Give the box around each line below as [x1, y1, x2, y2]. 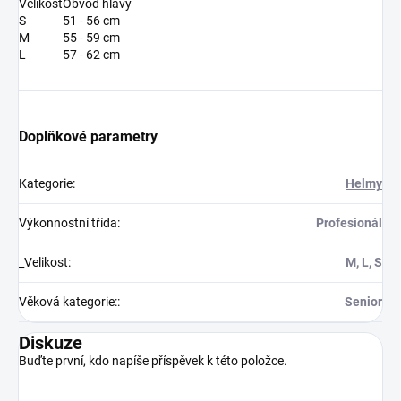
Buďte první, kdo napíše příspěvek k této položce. [19, 354, 287, 369]
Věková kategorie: [19, 294, 117, 310]
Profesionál [316, 216, 382, 231]
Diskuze [19, 332, 82, 354]
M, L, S [346, 255, 382, 270]
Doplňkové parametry [19, 128, 158, 146]
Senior [345, 294, 382, 310]
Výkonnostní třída [19, 216, 117, 231]
